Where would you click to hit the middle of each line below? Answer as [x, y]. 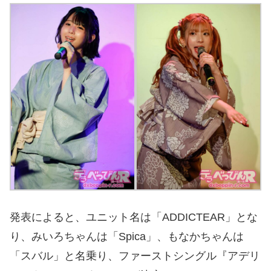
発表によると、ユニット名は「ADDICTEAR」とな [134, 217]
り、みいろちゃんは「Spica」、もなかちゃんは [127, 237]
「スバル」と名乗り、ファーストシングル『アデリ [135, 256]
